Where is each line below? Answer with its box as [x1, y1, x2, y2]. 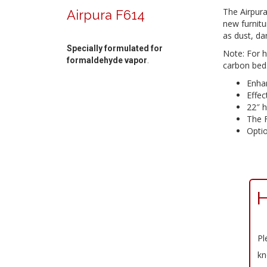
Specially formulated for [67, 44, 163, 53]
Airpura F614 [67, 7, 145, 23]
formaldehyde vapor [67, 55, 147, 65]
